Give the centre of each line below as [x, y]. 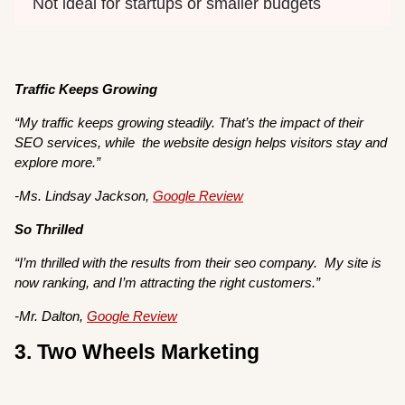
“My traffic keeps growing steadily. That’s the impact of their [189, 122]
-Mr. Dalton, [51, 316]
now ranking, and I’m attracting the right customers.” [170, 282]
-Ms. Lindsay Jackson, [84, 195]
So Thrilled [49, 229]
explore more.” [60, 162]
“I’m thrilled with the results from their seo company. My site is [198, 262]
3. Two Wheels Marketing [137, 353]
